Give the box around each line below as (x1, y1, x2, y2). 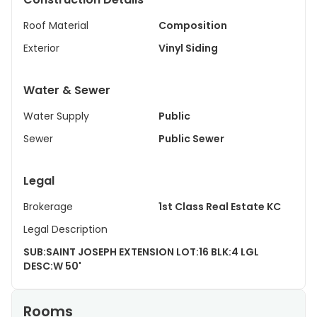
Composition (158, 18, 227, 33)
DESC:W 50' (23, 259, 81, 273)
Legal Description (23, 222, 108, 236)
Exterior (23, 41, 59, 55)
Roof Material (23, 18, 88, 33)
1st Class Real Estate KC (158, 200, 281, 214)
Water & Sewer (23, 82, 110, 98)
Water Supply (23, 109, 89, 123)
